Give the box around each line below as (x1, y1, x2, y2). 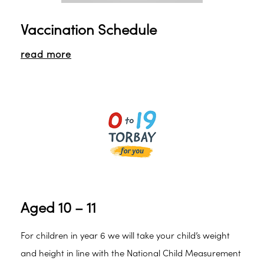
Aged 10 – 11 (21, 200, 96, 216)
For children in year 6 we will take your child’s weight (21, 231, 230, 241)
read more (21, 49, 71, 60)
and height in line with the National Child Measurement (21, 249, 241, 259)
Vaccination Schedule (21, 22, 157, 38)
